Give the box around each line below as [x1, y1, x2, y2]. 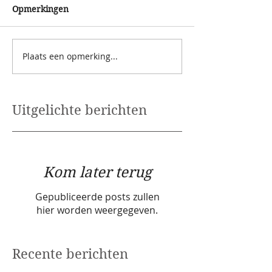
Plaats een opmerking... [22, 50, 118, 63]
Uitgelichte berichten [12, 101, 147, 118]
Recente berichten [12, 245, 128, 262]
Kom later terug [42, 163, 152, 181]
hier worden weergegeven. [36, 203, 158, 217]
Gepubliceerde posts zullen [35, 189, 160, 203]
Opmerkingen [12, 3, 69, 15]
